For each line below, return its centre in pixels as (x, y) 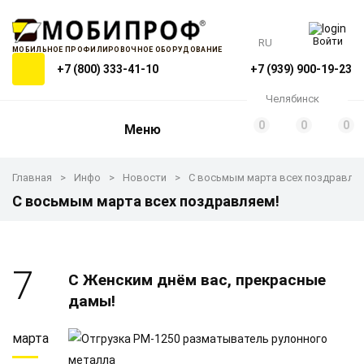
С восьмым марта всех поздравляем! (146, 201)
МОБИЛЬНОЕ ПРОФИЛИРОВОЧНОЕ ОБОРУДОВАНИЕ (117, 50)
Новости (145, 178)
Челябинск (292, 99)
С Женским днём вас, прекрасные (197, 280)
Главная (32, 178)
